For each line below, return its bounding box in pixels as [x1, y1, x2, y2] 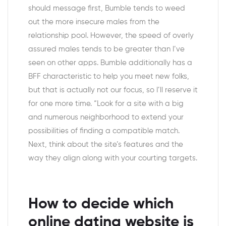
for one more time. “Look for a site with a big [28, 100, 184, 107]
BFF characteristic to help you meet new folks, [28, 73, 189, 80]
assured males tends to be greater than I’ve [28, 45, 185, 53]
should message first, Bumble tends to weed [28, 5, 185, 12]
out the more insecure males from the [28, 18, 159, 26]
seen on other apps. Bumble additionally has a [28, 59, 192, 67]
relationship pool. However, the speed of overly [28, 32, 194, 39]
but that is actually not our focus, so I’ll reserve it [28, 86, 198, 94]
